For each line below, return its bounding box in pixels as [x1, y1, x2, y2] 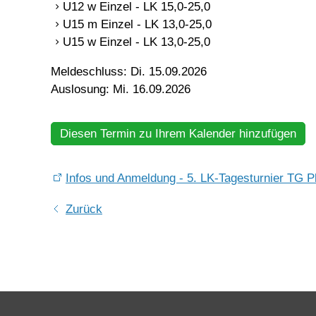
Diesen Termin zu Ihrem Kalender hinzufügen [60, 127, 296, 141]
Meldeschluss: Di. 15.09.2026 [51, 65, 207, 79]
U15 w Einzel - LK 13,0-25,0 [63, 35, 210, 49]
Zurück [66, 202, 102, 217]
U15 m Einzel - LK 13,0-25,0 [63, 18, 212, 32]
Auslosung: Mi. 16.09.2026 [51, 83, 190, 97]
